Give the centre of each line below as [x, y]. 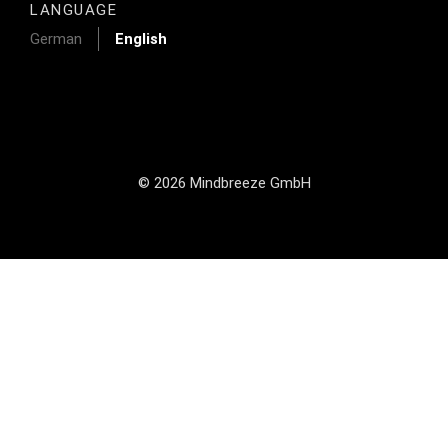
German [56, 39]
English [141, 39]
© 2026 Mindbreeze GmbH [224, 183]
